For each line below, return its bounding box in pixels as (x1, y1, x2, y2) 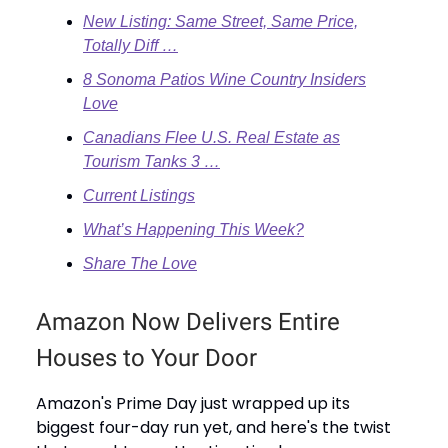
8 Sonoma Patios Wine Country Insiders (83, 70, 366, 88)
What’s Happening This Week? (83, 220, 304, 238)
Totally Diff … (83, 36, 178, 54)
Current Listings (83, 186, 195, 204)
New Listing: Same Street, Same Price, (83, 12, 358, 30)
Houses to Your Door (36, 343, 257, 372)
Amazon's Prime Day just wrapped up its (36, 391, 350, 415)
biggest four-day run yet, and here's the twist (36, 415, 391, 439)
